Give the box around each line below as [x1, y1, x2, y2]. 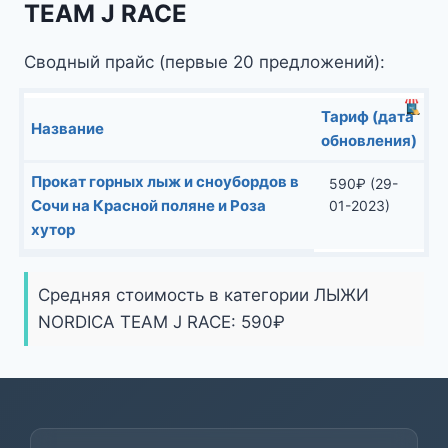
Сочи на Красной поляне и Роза [31, 195, 266, 215]
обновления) [321, 130, 417, 150]
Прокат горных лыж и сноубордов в [31, 171, 299, 191]
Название [31, 118, 104, 138]
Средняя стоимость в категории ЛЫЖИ [38, 284, 369, 305]
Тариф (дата [321, 106, 414, 126]
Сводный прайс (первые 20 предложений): [24, 51, 385, 72]
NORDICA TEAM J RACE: [38, 311, 241, 332]
